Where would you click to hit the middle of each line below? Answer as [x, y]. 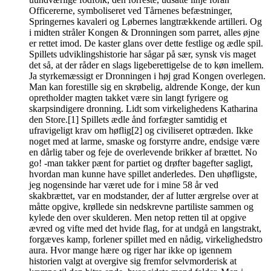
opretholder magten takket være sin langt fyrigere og [129, 97]
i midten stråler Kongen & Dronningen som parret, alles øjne [144, 32]
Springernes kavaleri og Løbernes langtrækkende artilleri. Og [145, 21]
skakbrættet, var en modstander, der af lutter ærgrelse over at [144, 195]
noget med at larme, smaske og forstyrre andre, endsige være [144, 141]
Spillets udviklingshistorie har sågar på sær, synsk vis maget [142, 54]
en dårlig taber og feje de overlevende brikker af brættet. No [143, 152]
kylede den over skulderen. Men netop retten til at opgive [138, 217]
